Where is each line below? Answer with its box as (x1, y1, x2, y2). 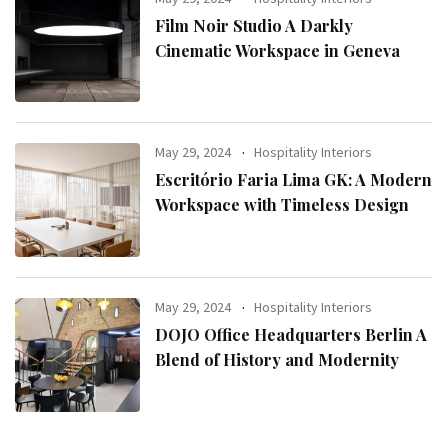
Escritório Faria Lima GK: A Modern (155, 169, 433, 191)
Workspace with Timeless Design (155, 194, 410, 216)
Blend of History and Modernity (155, 349, 400, 370)
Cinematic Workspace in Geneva (155, 39, 401, 61)
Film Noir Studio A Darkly (155, 14, 354, 36)
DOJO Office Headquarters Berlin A (155, 324, 428, 345)
